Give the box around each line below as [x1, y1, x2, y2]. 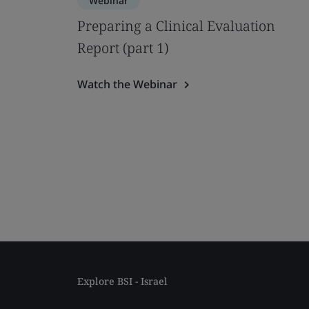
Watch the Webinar [77, 77, 177, 92]
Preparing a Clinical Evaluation [77, 17, 275, 35]
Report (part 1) [77, 39, 168, 57]
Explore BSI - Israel [77, 275, 168, 288]
